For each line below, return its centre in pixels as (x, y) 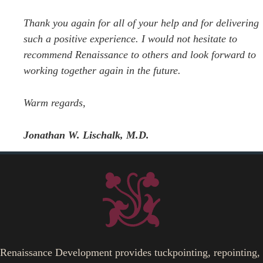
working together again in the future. (102, 71)
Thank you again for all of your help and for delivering (141, 23)
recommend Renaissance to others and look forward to (140, 55)
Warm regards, (55, 103)
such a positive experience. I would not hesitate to (130, 39)
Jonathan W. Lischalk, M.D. (86, 135)
